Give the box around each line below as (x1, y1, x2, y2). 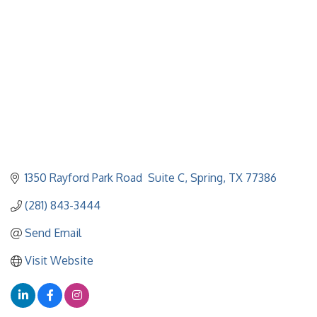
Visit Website (25, 253, 93, 268)
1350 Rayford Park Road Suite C (25, 171, 185, 185)
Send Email (25, 226, 81, 241)
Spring (190, 171, 223, 185)
